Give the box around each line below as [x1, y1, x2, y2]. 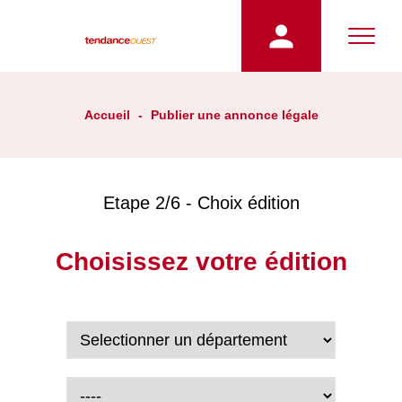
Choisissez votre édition [55, 248, 347, 275]
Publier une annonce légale [150, 108, 319, 122]
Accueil [83, 108, 130, 122]
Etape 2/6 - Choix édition [102, 193, 300, 213]
